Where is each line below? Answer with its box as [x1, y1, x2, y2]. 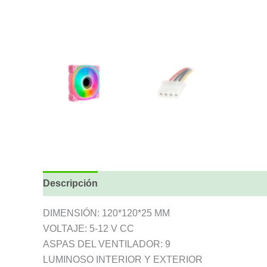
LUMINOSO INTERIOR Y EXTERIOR [43, 254, 203, 265]
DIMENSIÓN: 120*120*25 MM [43, 208, 170, 218]
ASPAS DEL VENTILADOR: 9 [43, 239, 170, 249]
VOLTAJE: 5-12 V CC [43, 223, 134, 234]
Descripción [43, 178, 98, 188]
